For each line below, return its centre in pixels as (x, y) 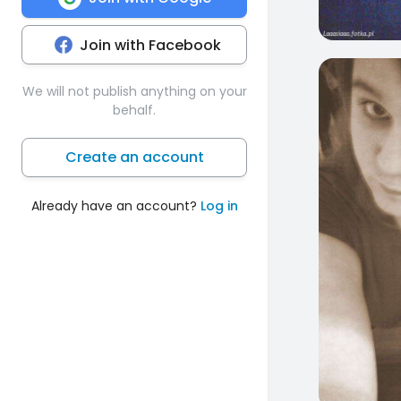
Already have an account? (115, 205)
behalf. (134, 110)
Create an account (134, 157)
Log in (219, 205)
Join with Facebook (150, 45)
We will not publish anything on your (134, 91)
